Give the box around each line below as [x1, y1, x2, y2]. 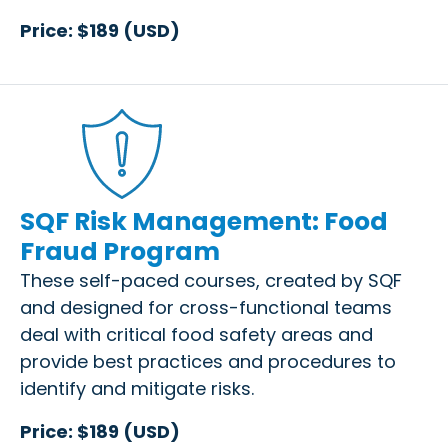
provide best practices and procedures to [20, 348, 396, 374]
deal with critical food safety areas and [20, 321, 373, 347]
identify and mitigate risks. [20, 375, 254, 401]
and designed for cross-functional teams [20, 294, 392, 320]
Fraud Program [20, 233, 220, 269]
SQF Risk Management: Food [20, 203, 388, 239]
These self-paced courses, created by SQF [20, 267, 402, 293]
